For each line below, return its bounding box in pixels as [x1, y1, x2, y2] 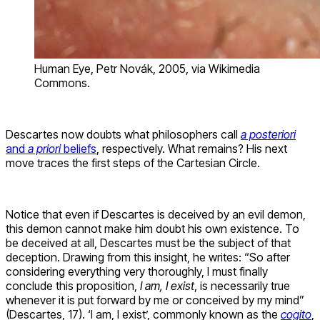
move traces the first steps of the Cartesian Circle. [6, 155, 260, 170]
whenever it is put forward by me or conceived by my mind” [6, 292, 304, 307]
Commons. [34, 75, 90, 90]
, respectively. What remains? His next [96, 141, 287, 156]
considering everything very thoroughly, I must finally [6, 264, 268, 279]
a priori [28, 141, 64, 156]
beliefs [64, 141, 96, 156]
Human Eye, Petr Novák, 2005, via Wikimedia [34, 61, 260, 76]
